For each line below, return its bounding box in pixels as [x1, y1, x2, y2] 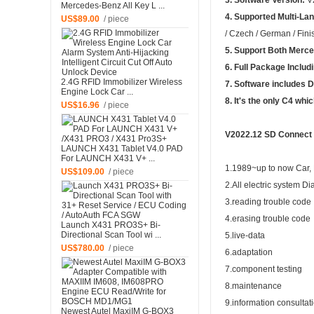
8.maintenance [225, 281, 282, 292]
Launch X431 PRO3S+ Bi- [60, 220, 161, 231]
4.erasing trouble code [225, 214, 310, 224]
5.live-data [225, 231, 265, 241]
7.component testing [225, 264, 302, 275]
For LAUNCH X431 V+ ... [60, 153, 155, 164]
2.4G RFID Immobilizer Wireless [60, 77, 182, 88]
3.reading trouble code [225, 197, 311, 207]
